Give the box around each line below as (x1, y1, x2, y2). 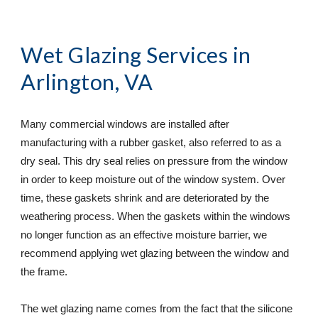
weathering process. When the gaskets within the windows (21, 210, 291, 222)
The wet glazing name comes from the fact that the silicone (21, 302, 293, 314)
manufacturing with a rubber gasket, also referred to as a (21, 136, 282, 148)
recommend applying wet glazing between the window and (21, 247, 290, 259)
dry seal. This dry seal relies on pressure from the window (21, 155, 288, 167)
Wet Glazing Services (21, 41, 229, 68)
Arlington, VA (21, 68, 153, 95)
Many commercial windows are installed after (21, 118, 230, 130)
